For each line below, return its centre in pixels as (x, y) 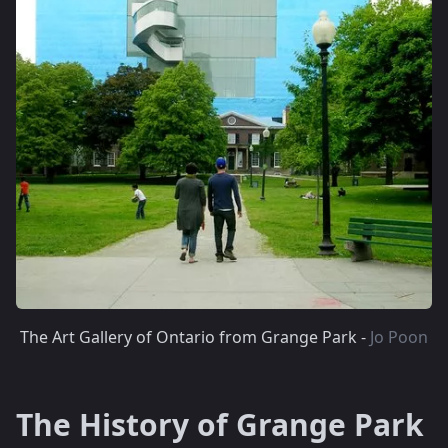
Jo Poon (399, 337)
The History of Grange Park (220, 424)
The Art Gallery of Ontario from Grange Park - (195, 337)
